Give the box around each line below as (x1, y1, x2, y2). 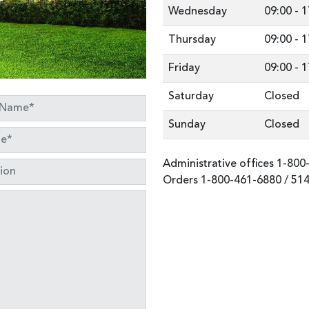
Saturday (168, 91, 214, 103)
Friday (168, 63, 200, 74)
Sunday (168, 119, 206, 131)
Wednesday (168, 6, 227, 18)
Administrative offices (163, 159, 277, 170)
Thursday (168, 34, 216, 46)
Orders (163, 175, 201, 187)
